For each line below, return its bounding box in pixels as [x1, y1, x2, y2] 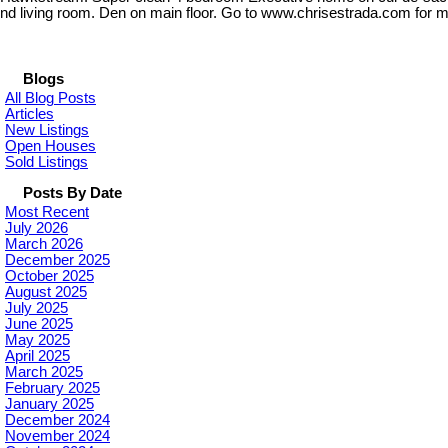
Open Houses [5, 137, 96, 154]
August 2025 [5, 283, 87, 300]
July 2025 [5, 299, 68, 316]
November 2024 [5, 427, 110, 444]
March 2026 [5, 235, 83, 252]
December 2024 [5, 411, 110, 428]
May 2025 [5, 331, 70, 348]
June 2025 [5, 315, 73, 332]
